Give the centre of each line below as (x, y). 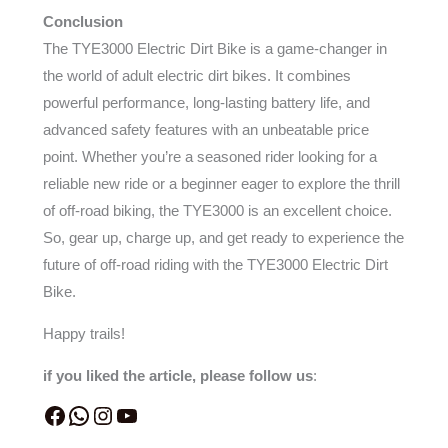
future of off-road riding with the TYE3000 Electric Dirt (215, 264)
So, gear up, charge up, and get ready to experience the (223, 237)
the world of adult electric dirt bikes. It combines (196, 75)
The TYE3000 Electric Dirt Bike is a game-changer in (214, 48)
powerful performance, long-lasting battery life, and (206, 102)
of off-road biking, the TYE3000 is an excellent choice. (217, 210)
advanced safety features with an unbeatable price (205, 129)
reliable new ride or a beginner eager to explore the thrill (221, 183)
